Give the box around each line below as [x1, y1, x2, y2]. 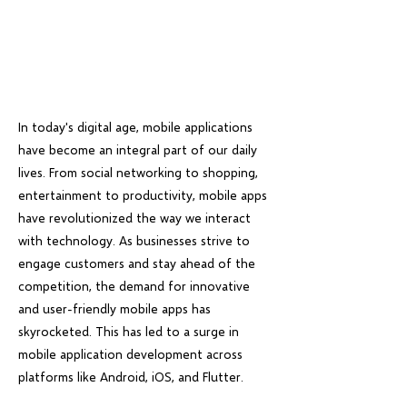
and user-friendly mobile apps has [18, 301, 211, 316]
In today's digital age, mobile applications [18, 119, 253, 134]
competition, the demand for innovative [18, 278, 250, 293]
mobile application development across [18, 346, 243, 362]
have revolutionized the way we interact [18, 210, 251, 225]
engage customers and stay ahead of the [18, 255, 255, 271]
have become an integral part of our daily [18, 142, 257, 157]
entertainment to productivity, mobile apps [18, 187, 267, 203]
